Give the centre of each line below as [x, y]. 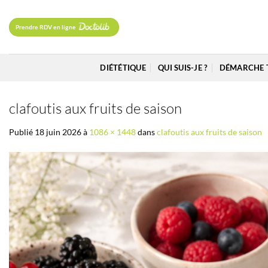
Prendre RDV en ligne [45, 27]
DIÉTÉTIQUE [123, 68]
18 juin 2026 [58, 132]
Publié [22, 132]
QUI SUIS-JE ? [183, 68]
